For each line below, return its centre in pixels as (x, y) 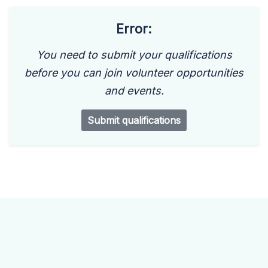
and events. (134, 91)
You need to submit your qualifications (134, 55)
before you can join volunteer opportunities (134, 73)
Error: (134, 29)
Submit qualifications (134, 120)
